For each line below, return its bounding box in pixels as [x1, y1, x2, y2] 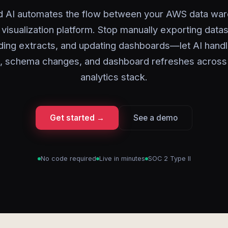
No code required [40, 155, 96, 162]
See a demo [133, 113, 178, 123]
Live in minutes [99, 155, 145, 162]
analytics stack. [80, 71, 148, 82]
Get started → [50, 113, 104, 123]
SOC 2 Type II [148, 155, 191, 162]
